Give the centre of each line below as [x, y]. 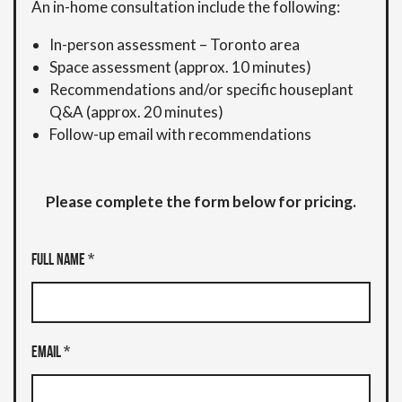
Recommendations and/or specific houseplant [201, 89]
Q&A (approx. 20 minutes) [136, 111]
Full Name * [63, 260]
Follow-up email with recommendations [180, 134]
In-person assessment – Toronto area [175, 44]
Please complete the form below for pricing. [201, 201]
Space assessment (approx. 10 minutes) [180, 66]
